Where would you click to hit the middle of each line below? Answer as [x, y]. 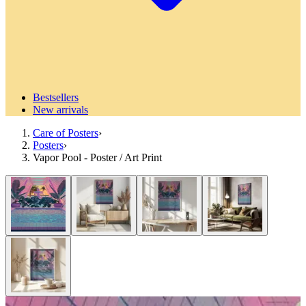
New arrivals [60, 110]
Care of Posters [66, 133]
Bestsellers [56, 97]
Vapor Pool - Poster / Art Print [97, 157]
